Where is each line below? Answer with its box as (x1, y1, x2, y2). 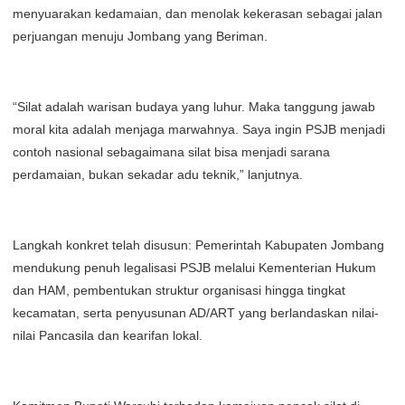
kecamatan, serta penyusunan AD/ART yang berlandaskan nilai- (13, 306, 379, 320)
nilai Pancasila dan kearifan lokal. (13, 328, 202, 343)
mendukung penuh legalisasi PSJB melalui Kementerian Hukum (13, 260, 376, 275)
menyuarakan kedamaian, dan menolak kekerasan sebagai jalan (13, 6, 382, 21)
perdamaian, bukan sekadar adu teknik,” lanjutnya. (13, 167, 303, 182)
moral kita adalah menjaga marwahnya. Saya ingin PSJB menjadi (13, 122, 385, 137)
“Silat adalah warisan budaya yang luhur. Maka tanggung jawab (13, 99, 375, 114)
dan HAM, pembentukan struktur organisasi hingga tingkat (13, 283, 345, 297)
